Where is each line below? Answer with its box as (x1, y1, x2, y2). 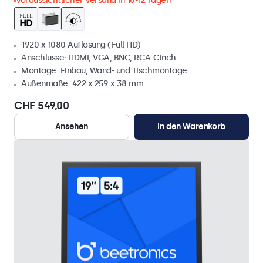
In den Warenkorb (157, 122, 225, 131)
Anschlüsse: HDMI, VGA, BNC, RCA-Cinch (21, 53, 176, 63)
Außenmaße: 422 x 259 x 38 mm (21, 79, 143, 89)
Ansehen (55, 122, 89, 131)
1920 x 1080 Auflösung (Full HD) (21, 40, 141, 50)
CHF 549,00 (14, 99, 69, 112)
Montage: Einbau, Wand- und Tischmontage (21, 66, 187, 76)
